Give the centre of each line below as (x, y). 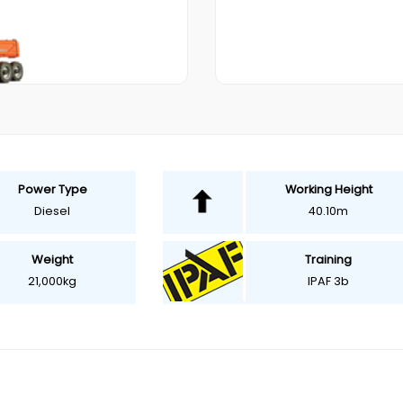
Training (329, 260)
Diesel (53, 211)
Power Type (52, 189)
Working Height (328, 189)
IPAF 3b (329, 281)
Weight (53, 260)
